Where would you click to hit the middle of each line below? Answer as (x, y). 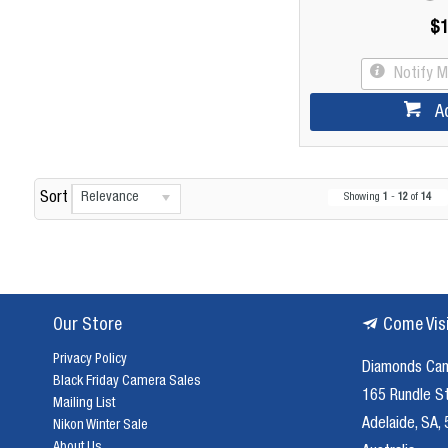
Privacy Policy (89, 360)
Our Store (87, 326)
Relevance (109, 197)
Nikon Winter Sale (100, 426)
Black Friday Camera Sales (126, 382)
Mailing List (83, 404)
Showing (364, 197)
